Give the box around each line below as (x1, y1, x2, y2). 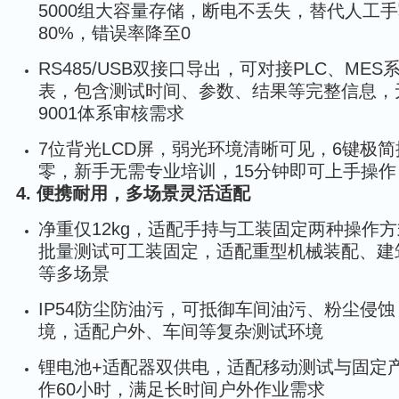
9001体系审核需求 (38, 103, 184, 123)
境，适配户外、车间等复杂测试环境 (38, 322, 323, 341)
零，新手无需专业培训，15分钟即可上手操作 (38, 161, 396, 181)
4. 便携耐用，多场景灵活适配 (16, 183, 250, 203)
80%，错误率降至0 (38, 23, 191, 43)
